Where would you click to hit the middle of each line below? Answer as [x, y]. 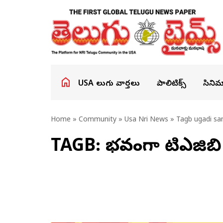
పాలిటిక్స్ [171, 84]
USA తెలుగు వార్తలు [109, 84]
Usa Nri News [146, 120]
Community [98, 120]
